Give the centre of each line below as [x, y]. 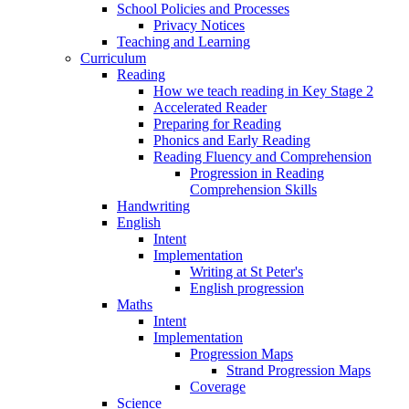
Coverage [218, 386]
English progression [247, 288]
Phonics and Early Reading [232, 140]
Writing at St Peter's [246, 271]
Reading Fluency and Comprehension [262, 156]
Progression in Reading [257, 173]
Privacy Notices [199, 25]
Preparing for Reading [217, 123]
